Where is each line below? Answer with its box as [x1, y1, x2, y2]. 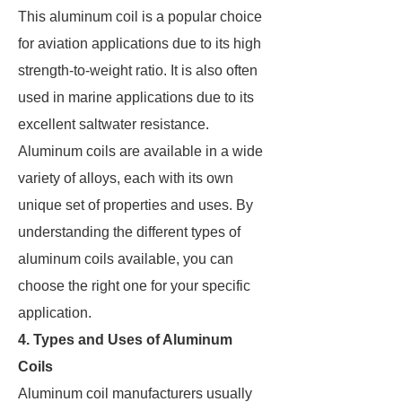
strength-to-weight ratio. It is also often [18, 63, 258, 78]
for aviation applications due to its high [18, 36, 261, 51]
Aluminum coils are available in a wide [18, 144, 263, 159]
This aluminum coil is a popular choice [18, 9, 262, 24]
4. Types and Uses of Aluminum [18, 332, 232, 347]
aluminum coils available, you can [18, 251, 233, 267]
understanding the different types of [18, 224, 240, 240]
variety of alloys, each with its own [18, 170, 233, 186]
